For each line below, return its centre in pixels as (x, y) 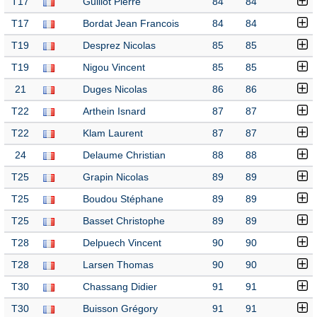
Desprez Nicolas (119, 46)
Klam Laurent (113, 133)
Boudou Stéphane (123, 199)
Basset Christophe (124, 221)
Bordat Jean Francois (131, 24)
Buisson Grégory (120, 309)
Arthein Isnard (114, 111)
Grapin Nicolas (116, 177)
